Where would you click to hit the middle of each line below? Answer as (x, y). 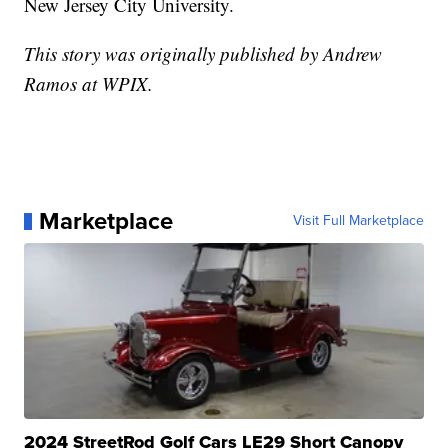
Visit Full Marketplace (358, 221)
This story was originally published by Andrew (203, 54)
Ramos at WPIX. (89, 84)
